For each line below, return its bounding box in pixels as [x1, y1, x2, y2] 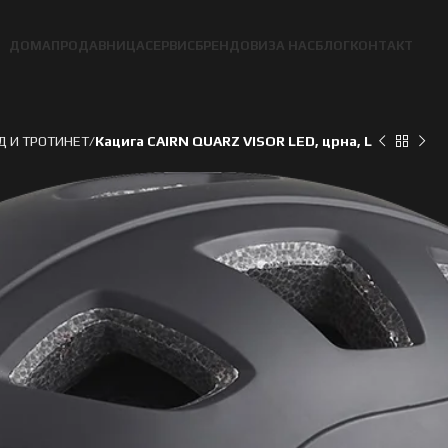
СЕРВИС [144, 37, 195, 53]
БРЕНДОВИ [194, 37, 268, 53]
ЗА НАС [267, 37, 315, 53]
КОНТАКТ [349, 37, 413, 53]
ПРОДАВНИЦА [50, 37, 145, 53]
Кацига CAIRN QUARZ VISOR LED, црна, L [95, 133, 372, 149]
